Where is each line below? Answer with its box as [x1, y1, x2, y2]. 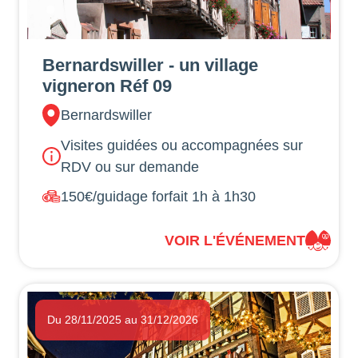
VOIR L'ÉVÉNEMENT [164, 232, 305, 249]
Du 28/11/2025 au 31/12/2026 [47, 313, 199, 327]
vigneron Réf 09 [42, 76, 173, 97]
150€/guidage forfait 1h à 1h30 [61, 188, 257, 205]
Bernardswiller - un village [42, 55, 259, 76]
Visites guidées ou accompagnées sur [61, 137, 304, 153]
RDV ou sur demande [61, 158, 200, 175]
